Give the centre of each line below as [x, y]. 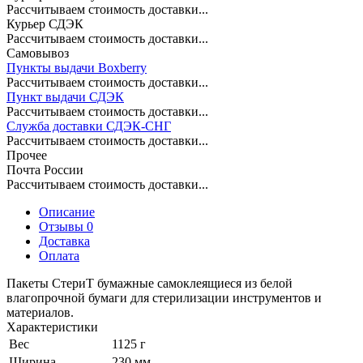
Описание [67, 212]
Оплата [59, 256]
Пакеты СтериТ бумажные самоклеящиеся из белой [149, 284]
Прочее [27, 156]
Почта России [45, 170]
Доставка [64, 241]
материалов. [40, 313]
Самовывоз [38, 53]
